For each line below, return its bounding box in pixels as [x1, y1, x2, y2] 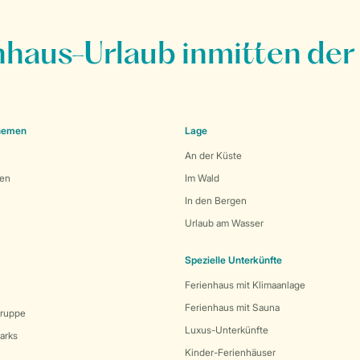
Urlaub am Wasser [185, 217, 264, 229]
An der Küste [185, 149, 242, 162]
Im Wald [185, 172, 219, 184]
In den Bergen [185, 194, 247, 207]
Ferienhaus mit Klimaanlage [185, 279, 305, 291]
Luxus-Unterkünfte [185, 324, 268, 336]
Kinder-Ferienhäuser [185, 346, 276, 358]
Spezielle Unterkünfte [185, 254, 282, 266]
